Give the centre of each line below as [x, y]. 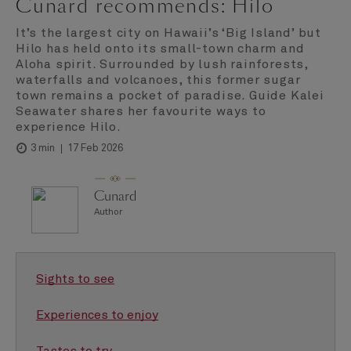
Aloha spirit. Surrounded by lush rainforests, [162, 64]
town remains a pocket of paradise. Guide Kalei [170, 95]
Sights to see [75, 279]
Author [108, 213]
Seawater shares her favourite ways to [141, 111]
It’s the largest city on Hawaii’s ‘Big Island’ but [168, 33]
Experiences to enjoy [97, 315]
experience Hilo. [69, 127]
